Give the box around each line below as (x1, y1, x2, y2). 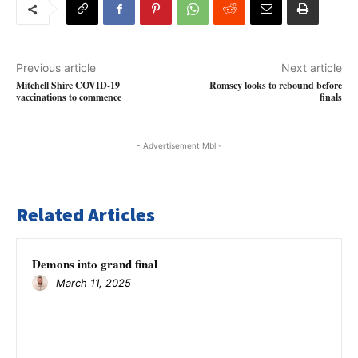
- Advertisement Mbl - (136, 141, 222, 150)
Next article (280, 61, 342, 74)
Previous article (16, 61, 96, 74)
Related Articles (16, 202, 155, 227)
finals (319, 90, 342, 104)
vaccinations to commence (16, 90, 121, 104)
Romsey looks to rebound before (209, 78, 342, 92)
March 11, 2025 (56, 276, 131, 289)
